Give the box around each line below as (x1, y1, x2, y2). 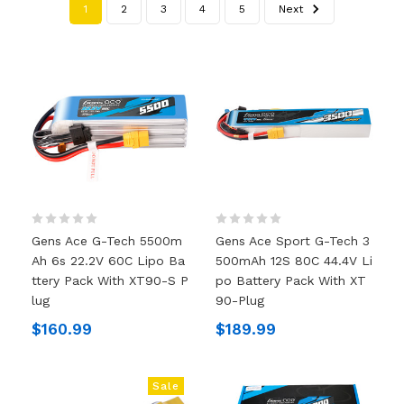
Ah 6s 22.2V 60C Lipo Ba (31, 252, 185, 268)
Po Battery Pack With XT (216, 272, 366, 288)
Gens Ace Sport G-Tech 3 (216, 233, 370, 248)
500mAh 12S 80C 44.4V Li (216, 252, 372, 268)
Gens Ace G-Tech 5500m (31, 233, 182, 248)
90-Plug (216, 292, 264, 308)
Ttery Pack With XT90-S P (31, 272, 188, 288)
